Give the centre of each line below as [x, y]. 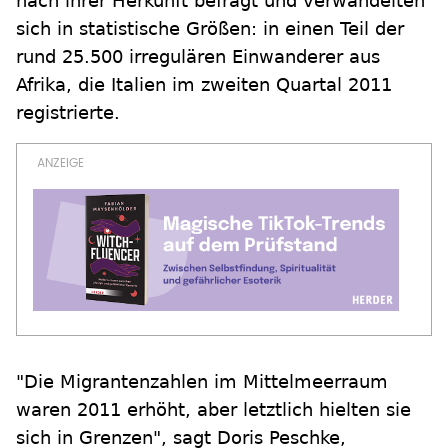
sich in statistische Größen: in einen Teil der [210, 28]
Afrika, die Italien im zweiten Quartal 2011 [204, 84]
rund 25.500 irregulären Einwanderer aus [198, 56]
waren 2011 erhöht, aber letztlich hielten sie [213, 409]
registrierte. [68, 112]
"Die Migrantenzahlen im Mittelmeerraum [202, 381]
